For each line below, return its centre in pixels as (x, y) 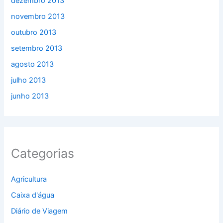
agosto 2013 (33, 64)
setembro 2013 (37, 48)
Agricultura (29, 179)
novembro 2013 (38, 16)
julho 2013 (29, 80)
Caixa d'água (33, 195)
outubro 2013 (34, 32)
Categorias (43, 153)
